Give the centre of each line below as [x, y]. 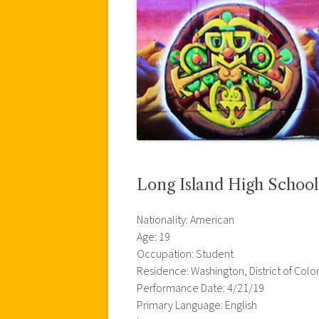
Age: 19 [153, 237]
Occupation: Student [185, 254]
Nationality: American [185, 220]
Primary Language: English [197, 305]
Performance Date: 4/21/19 [200, 288]
